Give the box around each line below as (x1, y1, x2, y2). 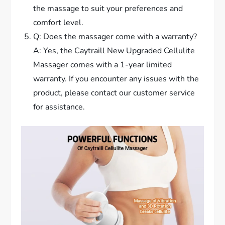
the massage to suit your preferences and (33, 3, 183, 15)
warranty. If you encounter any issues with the (33, 73, 199, 85)
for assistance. (33, 101, 85, 113)
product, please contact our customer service (33, 87, 195, 99)
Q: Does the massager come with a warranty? (33, 31, 197, 43)
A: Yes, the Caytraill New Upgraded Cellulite (33, 45, 195, 57)
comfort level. (33, 17, 84, 29)
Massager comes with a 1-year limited (33, 59, 172, 71)
